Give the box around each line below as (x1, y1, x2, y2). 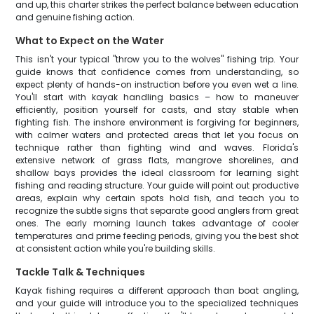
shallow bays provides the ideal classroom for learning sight (15, 167, 299, 179)
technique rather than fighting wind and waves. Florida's (15, 142, 299, 153)
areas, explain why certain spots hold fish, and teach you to (15, 192, 299, 204)
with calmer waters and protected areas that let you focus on (15, 129, 299, 141)
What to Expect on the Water (15, 34, 165, 48)
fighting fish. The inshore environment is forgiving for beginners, (15, 116, 299, 128)
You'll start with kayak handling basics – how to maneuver (15, 91, 299, 103)
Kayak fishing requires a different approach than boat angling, (15, 285, 299, 296)
